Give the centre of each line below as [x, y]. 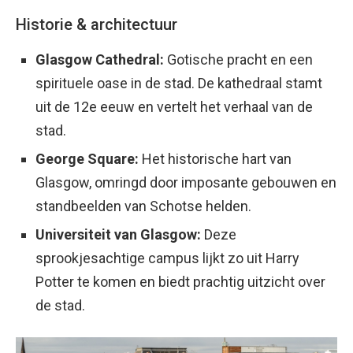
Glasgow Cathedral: [100, 60]
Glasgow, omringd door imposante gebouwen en [186, 183]
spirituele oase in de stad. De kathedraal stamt [179, 84]
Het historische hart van [215, 159]
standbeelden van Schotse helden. [143, 206]
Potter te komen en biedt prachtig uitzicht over [180, 282]
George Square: [87, 159]
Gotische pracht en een [238, 60]
